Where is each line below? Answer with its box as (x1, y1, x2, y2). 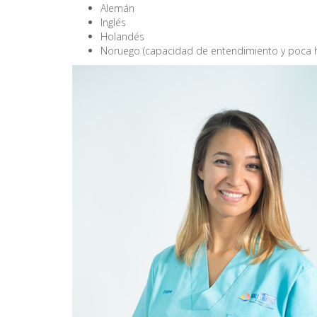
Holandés (100, 30, 144, 43)
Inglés (100, 16, 126, 29)
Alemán (100, 1, 134, 15)
